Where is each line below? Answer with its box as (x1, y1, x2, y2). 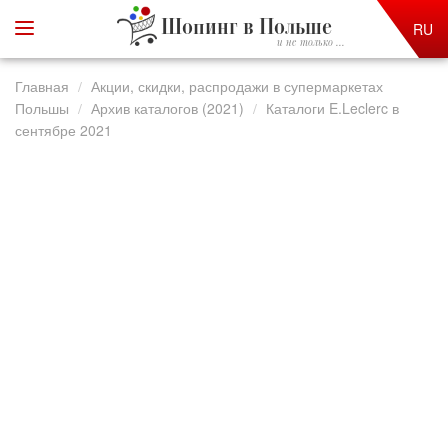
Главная (15, 76, 69, 96)
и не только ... (276, 37, 345, 49)
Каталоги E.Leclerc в (266, 98, 399, 118)
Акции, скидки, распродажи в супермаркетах (91, 76, 383, 96)
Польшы (15, 98, 69, 118)
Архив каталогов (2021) (91, 98, 244, 118)
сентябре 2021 (15, 120, 112, 140)
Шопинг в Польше (160, 17, 332, 40)
